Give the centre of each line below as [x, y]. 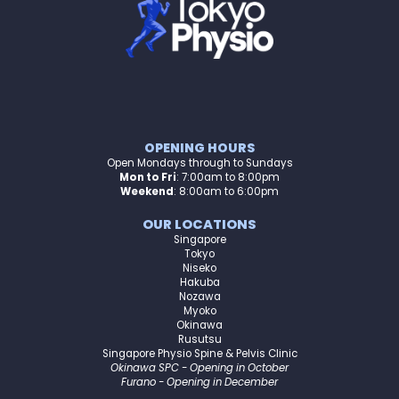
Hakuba [199, 282]
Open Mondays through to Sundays [199, 163]
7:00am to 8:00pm [231, 177]
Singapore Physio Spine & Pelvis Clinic [199, 353]
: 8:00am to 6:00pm [226, 191]
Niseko [199, 268]
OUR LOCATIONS [199, 224]
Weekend [147, 191]
